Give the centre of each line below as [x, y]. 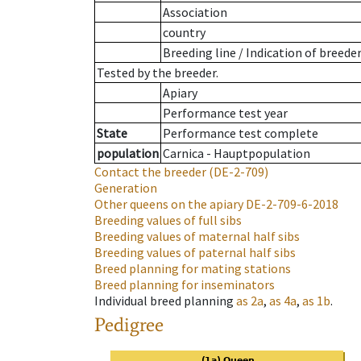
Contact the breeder [150, 172]
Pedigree [129, 325]
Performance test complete [241, 133]
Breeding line [199, 53]
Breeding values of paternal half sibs [195, 253]
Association [195, 12]
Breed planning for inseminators [185, 285]
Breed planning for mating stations [193, 269]
